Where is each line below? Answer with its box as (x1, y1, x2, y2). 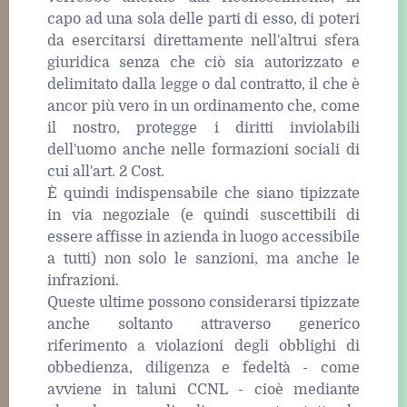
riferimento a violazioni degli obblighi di (47, 338, 360, 355)
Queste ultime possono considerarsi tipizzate (47, 294, 360, 312)
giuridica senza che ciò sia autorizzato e (47, 55, 360, 72)
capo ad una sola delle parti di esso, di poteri (47, 11, 360, 28)
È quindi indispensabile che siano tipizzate (47, 185, 360, 203)
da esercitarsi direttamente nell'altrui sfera (47, 33, 360, 50)
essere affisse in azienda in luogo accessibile (47, 229, 360, 246)
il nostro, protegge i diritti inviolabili (47, 120, 360, 137)
